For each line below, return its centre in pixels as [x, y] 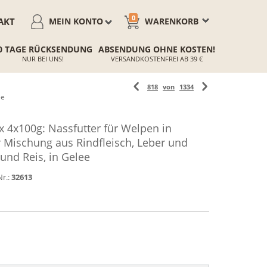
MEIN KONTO [76, 21]
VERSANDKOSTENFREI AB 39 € [157, 59]
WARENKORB [172, 21]
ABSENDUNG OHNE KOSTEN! [157, 49]
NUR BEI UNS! [43, 59]
